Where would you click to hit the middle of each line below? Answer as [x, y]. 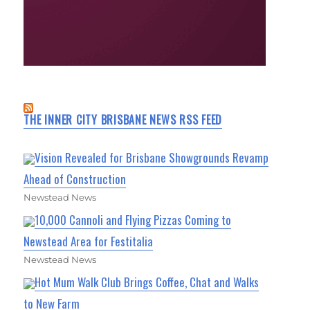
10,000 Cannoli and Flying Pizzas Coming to [133, 219]
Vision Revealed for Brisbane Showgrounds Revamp [152, 157]
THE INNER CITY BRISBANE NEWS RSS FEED [123, 119]
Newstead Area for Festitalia [89, 241]
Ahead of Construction [75, 179]
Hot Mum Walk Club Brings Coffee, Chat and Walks [147, 282]
